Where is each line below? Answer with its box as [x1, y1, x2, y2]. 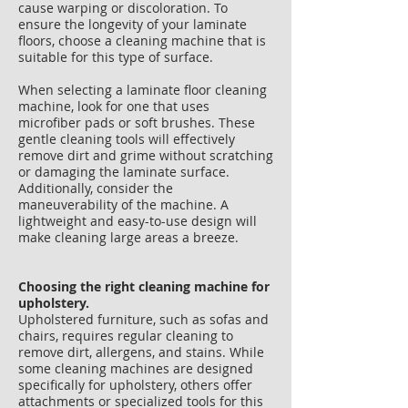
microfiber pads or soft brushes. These [18, 114, 255, 131]
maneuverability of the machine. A [18, 196, 229, 213]
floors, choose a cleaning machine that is [18, 32, 266, 49]
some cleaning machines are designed [18, 360, 253, 377]
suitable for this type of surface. [18, 48, 213, 66]
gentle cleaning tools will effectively [18, 130, 235, 148]
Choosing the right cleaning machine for [18, 278, 270, 295]
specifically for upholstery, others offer [18, 376, 252, 393]
